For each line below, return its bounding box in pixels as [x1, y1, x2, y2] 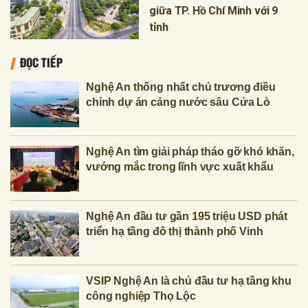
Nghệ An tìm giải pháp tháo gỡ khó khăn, [86, 146, 294, 158]
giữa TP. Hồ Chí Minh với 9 [149, 4, 278, 18]
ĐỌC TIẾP [20, 53, 63, 71]
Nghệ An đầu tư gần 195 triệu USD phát [86, 210, 288, 223]
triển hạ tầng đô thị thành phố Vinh [86, 225, 263, 238]
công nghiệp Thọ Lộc [86, 290, 196, 302]
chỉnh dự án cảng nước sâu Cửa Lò [86, 96, 270, 109]
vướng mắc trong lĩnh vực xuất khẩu [86, 161, 274, 173]
